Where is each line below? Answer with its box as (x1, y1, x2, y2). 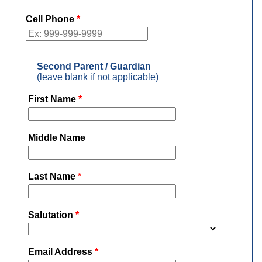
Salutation (27, 210, 73, 220)
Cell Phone (25, 14, 74, 25)
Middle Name (27, 133, 85, 143)
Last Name (27, 171, 75, 182)
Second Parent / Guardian (36, 61, 151, 72)
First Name (27, 94, 76, 105)
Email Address (27, 247, 92, 257)
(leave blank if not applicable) (36, 72, 158, 82)
